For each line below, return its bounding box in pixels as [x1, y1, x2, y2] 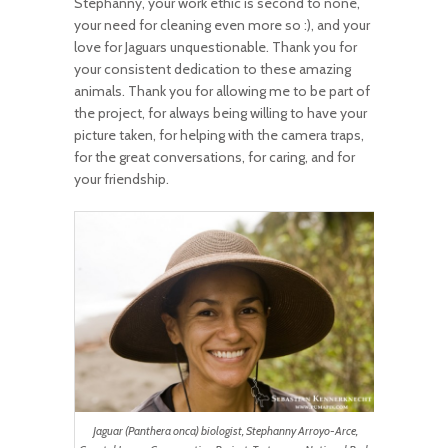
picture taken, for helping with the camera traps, [74, 126, 364, 145]
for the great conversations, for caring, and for [74, 148, 355, 167]
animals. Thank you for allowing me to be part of [74, 82, 370, 101]
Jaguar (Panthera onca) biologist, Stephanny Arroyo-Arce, [92, 423, 358, 438]
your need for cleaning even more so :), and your [74, 16, 370, 35]
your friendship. [74, 170, 169, 189]
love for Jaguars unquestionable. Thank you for [74, 38, 357, 57]
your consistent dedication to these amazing [74, 60, 351, 79]
